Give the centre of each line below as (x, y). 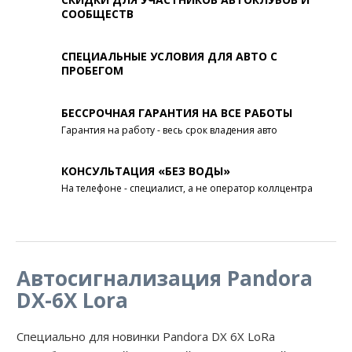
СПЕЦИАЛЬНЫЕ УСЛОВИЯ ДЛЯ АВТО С (169, 57)
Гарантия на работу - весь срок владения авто (169, 130)
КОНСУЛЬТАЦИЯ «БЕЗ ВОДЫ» (146, 171)
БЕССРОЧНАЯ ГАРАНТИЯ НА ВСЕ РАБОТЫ (177, 113)
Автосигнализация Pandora (165, 279)
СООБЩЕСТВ (97, 14)
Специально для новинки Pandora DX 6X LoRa (146, 337)
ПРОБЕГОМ (92, 71)
